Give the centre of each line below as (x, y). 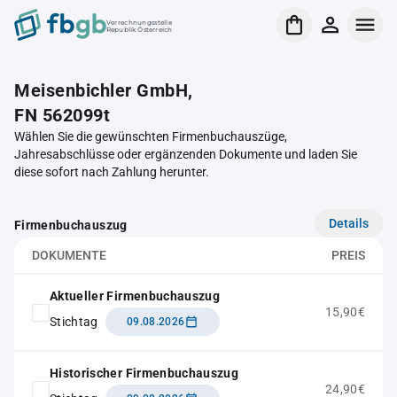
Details (349, 223)
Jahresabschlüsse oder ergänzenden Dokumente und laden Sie (186, 154)
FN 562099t (62, 115)
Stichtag (74, 321)
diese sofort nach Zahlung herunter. (112, 172)
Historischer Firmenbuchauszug (144, 373)
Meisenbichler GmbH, (104, 90)
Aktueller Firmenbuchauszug (135, 296)
